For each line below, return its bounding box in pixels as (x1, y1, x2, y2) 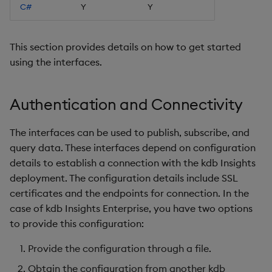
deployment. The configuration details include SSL (10, 172, 237, 184)
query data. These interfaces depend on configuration (10, 141, 256, 154)
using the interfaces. (10, 56, 102, 68)
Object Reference (157, 8, 237, 21)
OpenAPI (157, 38, 197, 50)
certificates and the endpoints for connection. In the (10, 187, 249, 199)
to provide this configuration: (10, 217, 144, 229)
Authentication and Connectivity (10, 95, 243, 114)
